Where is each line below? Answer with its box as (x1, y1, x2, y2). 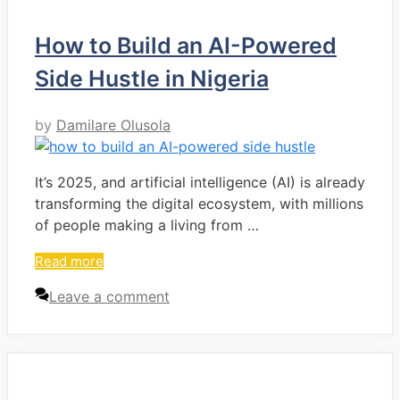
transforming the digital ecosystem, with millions (35, 194, 363, 212)
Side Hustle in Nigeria (35, 64, 269, 92)
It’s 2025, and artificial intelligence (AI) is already (35, 172, 365, 191)
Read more (35, 252, 104, 270)
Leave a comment (49, 287, 170, 305)
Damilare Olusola (56, 115, 171, 134)
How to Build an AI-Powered (35, 31, 337, 59)
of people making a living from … (35, 215, 259, 234)
